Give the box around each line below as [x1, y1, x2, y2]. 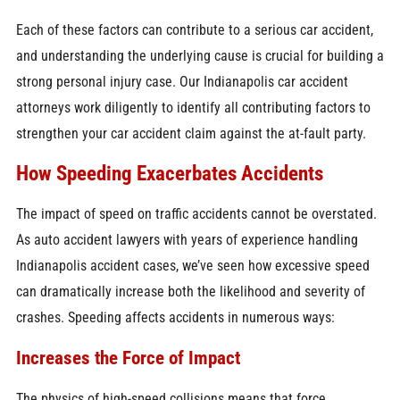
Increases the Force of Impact [15, 346, 240, 370]
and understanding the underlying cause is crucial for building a [15, 46, 384, 64]
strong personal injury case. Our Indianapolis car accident [15, 72, 348, 90]
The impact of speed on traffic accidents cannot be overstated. [15, 204, 377, 222]
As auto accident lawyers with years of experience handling [15, 230, 358, 248]
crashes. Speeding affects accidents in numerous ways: [15, 308, 335, 326]
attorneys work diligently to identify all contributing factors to [15, 98, 371, 116]
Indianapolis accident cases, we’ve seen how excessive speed [15, 256, 370, 274]
